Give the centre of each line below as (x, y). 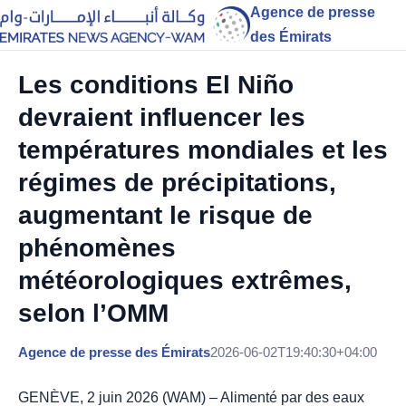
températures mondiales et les (203, 150)
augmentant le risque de (165, 215)
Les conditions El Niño (156, 85)
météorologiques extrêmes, (185, 280)
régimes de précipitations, (177, 183)
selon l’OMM (93, 313)
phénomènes (97, 248)
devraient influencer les (162, 117)
